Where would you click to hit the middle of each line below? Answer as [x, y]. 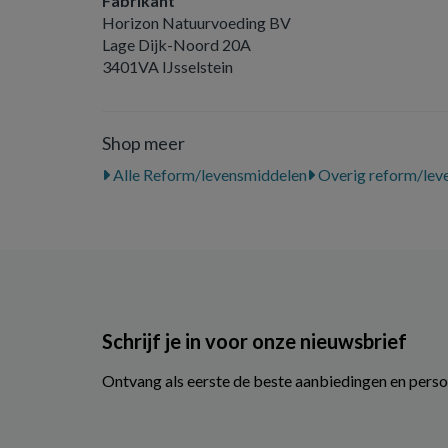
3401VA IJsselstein [167, 66]
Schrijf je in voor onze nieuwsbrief [254, 340]
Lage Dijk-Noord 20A [176, 44]
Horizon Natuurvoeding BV [196, 22]
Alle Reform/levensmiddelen [208, 174]
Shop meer [143, 143]
